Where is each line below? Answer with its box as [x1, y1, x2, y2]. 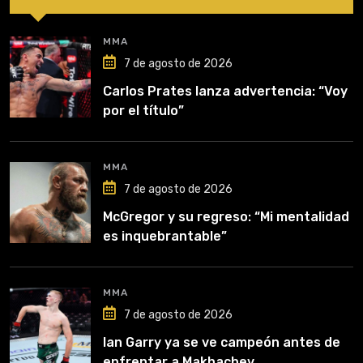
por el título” [103, 102, 184, 118]
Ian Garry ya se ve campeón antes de [103, 334, 340, 350]
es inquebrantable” [103, 228, 227, 244]
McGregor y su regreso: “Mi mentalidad [103, 208, 349, 224]
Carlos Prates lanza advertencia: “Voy [103, 83, 348, 99]
